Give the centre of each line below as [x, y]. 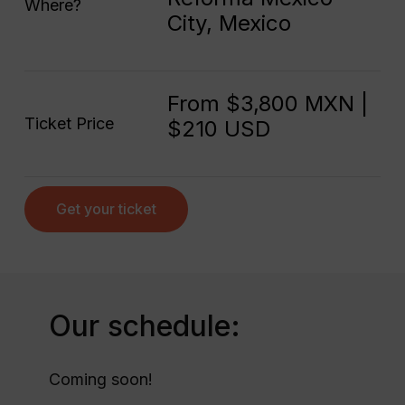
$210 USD [218, 128]
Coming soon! [100, 379]
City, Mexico [229, 23]
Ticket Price [69, 123]
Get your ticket [106, 208]
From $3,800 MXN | [267, 103]
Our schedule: [144, 325]
